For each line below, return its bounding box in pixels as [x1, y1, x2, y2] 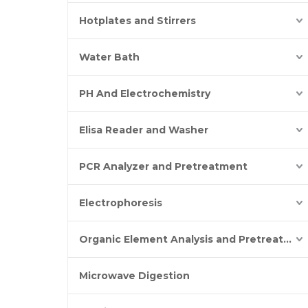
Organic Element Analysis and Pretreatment [283, 233, 291, 245]
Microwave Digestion [79, 269, 190, 282]
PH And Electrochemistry [79, 87, 210, 100]
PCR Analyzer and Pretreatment [79, 160, 247, 173]
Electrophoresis [79, 197, 162, 209]
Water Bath [79, 51, 140, 63]
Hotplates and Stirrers [79, 14, 196, 27]
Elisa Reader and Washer [79, 124, 208, 136]
